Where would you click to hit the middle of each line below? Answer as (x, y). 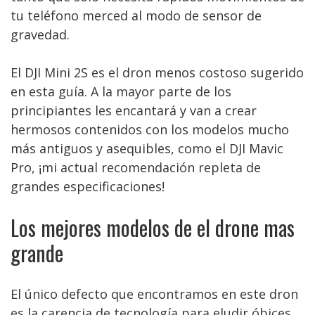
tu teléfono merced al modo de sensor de (136, 15)
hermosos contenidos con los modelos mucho (150, 129)
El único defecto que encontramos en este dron (154, 294)
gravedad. (40, 34)
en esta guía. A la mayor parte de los (121, 91)
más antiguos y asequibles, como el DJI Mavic (147, 148)
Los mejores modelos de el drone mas (153, 227)
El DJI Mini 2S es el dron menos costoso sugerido (157, 72)
